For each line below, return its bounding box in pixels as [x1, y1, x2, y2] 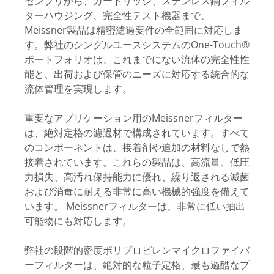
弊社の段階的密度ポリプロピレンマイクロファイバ [24, 243, 250, 257]
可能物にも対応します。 [24, 214, 132, 228]
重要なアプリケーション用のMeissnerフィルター [24, 111, 243, 125]
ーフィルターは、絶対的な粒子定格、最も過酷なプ [24, 258, 250, 272]
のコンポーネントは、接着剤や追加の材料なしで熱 [24, 141, 250, 154]
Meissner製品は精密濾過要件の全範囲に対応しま [24, 23, 243, 37]
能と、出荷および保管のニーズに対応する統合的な [24, 67, 250, 81]
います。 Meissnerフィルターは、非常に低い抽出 [24, 199, 245, 213]
